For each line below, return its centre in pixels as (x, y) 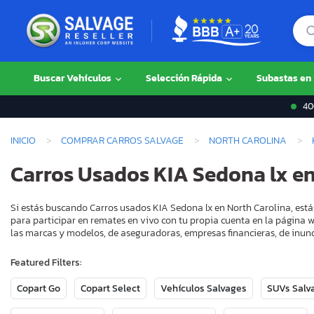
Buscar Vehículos (74, 78)
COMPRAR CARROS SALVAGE (122, 140)
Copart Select (110, 289)
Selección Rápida (185, 78)
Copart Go (39, 289)
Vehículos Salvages (204, 289)
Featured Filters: (46, 263)
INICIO (23, 140)
